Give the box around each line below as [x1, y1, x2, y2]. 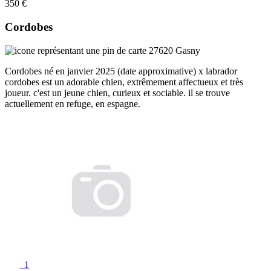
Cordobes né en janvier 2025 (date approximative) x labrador [5, 65, 237, 76]
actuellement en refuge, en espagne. [5, 98, 140, 109]
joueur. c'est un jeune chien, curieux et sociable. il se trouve [5, 87, 230, 98]
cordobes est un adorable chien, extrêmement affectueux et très [5, 76, 243, 87]
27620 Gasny [146, 45, 200, 56]
